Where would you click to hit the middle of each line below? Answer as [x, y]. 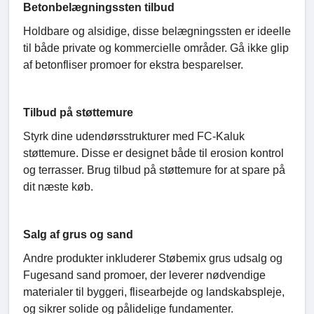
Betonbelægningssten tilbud [99, 8]
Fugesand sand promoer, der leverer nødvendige [144, 275]
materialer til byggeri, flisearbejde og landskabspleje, [154, 292]
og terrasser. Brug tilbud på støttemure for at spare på [154, 170]
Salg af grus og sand [78, 235]
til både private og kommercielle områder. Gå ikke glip [156, 48]
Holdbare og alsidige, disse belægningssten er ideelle [157, 32]
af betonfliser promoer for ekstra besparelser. [133, 65]
